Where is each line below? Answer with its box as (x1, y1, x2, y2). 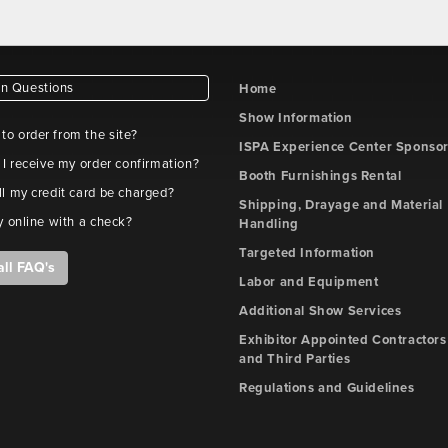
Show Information (239, 110, 353, 126)
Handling (239, 216, 299, 232)
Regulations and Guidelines (239, 380, 415, 396)
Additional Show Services (239, 303, 402, 319)
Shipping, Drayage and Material (239, 197, 444, 213)
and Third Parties (239, 351, 351, 367)
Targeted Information (239, 245, 375, 261)
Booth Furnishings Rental (239, 168, 402, 184)
